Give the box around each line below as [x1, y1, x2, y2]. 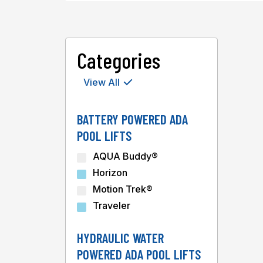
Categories [76, 47, 160, 73]
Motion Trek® [92, 183, 153, 195]
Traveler [92, 200, 130, 211]
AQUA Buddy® [92, 150, 158, 162]
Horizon [92, 167, 127, 178]
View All [83, 76, 120, 88]
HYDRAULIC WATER [76, 230, 164, 246]
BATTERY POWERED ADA [76, 111, 188, 127]
